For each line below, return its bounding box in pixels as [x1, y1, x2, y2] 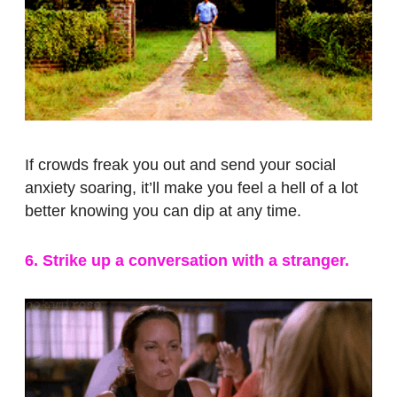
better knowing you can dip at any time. [25, 201, 301, 220]
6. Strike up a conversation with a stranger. [25, 251, 349, 269]
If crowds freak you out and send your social [25, 155, 336, 174]
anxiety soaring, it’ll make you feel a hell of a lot [25, 178, 358, 197]
